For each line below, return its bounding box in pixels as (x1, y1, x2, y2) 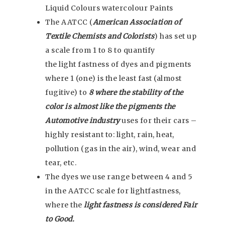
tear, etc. (45, 158, 76, 168)
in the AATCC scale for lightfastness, (45, 186, 181, 196)
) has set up (154, 32, 196, 41)
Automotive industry (45, 116, 120, 126)
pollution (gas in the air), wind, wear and (45, 144, 196, 154)
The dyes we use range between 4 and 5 (45, 172, 193, 182)
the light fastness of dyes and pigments (45, 60, 191, 69)
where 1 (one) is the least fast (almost (45, 74, 182, 83)
